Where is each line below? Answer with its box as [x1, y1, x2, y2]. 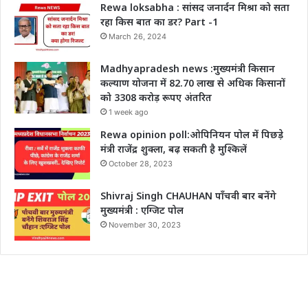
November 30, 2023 [109, 220, 181, 230]
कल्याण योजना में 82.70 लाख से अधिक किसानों [100, 76, 285, 90]
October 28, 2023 [109, 159, 173, 169]
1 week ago [109, 107, 148, 118]
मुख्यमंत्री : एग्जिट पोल [100, 203, 184, 217]
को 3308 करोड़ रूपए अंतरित [100, 91, 212, 104]
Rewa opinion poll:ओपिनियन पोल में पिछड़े [100, 128, 283, 142]
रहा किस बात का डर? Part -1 [100, 15, 221, 29]
